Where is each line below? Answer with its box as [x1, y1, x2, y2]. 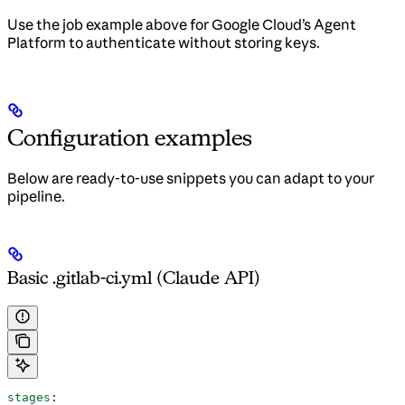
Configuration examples [7, 124, 253, 152]
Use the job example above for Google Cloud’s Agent [7, 15, 356, 34]
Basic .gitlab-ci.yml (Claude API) [7, 267, 260, 289]
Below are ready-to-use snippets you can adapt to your [7, 169, 374, 188]
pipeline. [7, 187, 65, 206]
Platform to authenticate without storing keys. [7, 33, 320, 52]
